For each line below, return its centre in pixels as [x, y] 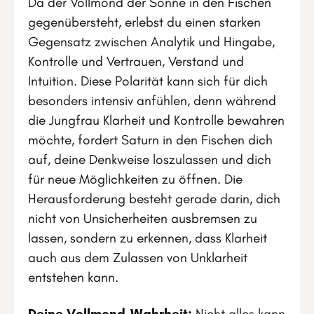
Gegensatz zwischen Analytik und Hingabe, [151, 41]
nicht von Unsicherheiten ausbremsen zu [143, 218]
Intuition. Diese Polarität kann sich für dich [148, 81]
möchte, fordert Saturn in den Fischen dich [150, 139]
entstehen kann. [73, 277]
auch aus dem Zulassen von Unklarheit [138, 257]
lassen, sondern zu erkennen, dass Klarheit [148, 238]
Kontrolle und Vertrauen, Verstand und [136, 61]
